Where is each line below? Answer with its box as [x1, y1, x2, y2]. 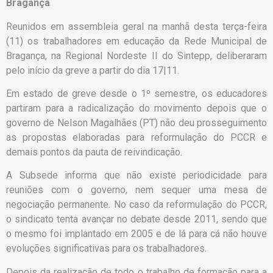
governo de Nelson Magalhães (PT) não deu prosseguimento [6, 117, 267, 129]
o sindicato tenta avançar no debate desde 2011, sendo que [6, 213, 267, 225]
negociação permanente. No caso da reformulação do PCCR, [6, 199, 267, 211]
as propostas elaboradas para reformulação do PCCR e [6, 132, 267, 144]
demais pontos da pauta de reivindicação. [6, 146, 182, 158]
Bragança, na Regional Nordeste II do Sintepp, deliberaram [6, 49, 267, 62]
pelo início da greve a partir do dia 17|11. [6, 64, 179, 76]
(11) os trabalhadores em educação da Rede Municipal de [6, 35, 267, 47]
